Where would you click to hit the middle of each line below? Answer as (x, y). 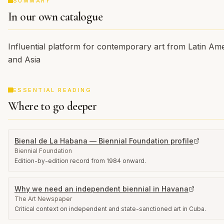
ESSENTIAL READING (52, 90)
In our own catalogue (55, 17)
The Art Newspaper (43, 199)
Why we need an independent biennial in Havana (101, 189)
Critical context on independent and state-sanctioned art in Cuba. (110, 209)
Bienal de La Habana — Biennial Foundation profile (104, 141)
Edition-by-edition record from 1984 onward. (80, 161)
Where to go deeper (52, 106)
